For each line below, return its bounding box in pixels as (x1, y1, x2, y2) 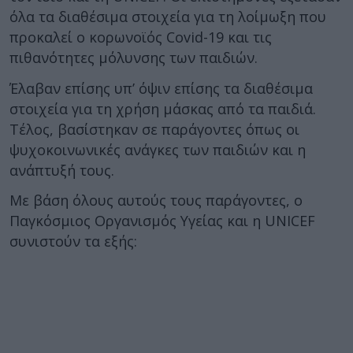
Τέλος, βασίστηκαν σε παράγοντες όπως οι (9, 119, 299, 139)
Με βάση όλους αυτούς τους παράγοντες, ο (9, 191, 303, 210)
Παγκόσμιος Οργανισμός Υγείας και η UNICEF (9, 211, 315, 230)
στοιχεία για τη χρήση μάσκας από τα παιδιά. (9, 98, 316, 118)
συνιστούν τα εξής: (9, 232, 137, 251)
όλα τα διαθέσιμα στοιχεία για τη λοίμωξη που (9, 7, 326, 26)
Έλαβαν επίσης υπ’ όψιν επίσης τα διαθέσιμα (9, 78, 313, 98)
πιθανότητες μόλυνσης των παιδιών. (9, 48, 258, 67)
